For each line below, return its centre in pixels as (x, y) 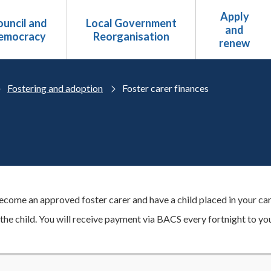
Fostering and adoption (55, 88)
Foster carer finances (165, 88)
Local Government (131, 23)
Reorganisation (131, 36)
